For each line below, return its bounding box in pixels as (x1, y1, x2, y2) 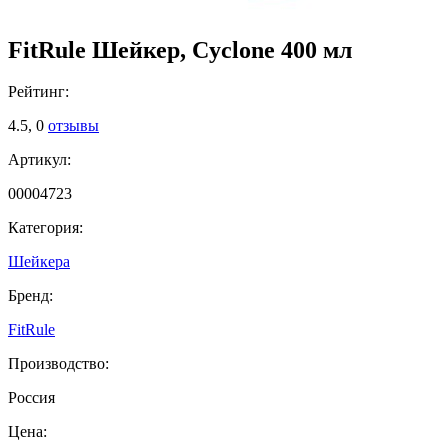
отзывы (48, 117, 99, 135)
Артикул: (8, 151, 71, 169)
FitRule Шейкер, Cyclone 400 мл (8, 36, 352, 63)
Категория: (8, 219, 83, 237)
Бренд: (8, 287, 53, 305)
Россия (8, 389, 55, 407)
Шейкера (8, 253, 70, 271)
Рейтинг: (8, 83, 69, 101)
